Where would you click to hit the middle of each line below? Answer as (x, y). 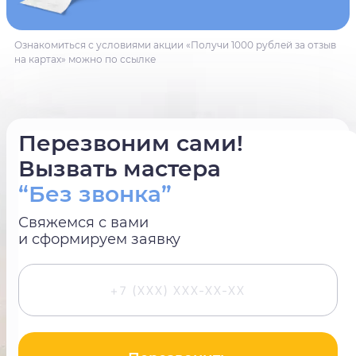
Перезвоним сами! (131, 143)
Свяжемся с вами (83, 222)
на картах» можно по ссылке (85, 60)
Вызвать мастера (120, 168)
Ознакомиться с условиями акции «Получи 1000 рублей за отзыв (175, 45)
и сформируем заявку (99, 239)
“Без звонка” (95, 193)
